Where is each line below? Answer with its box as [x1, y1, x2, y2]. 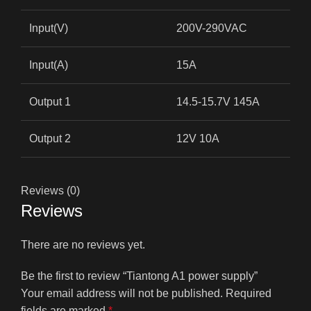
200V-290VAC [176, 22, 247, 35]
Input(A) [29, 59, 68, 72]
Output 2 [29, 133, 71, 145]
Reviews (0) [21, 185, 80, 197]
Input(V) [29, 22, 68, 35]
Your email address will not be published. [21, 287, 223, 300]
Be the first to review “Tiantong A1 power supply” [21, 270, 258, 283]
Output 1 [29, 96, 71, 108]
